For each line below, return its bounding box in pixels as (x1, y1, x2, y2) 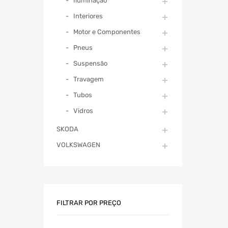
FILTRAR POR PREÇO (56, 198, 121, 207)
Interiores (73, 12, 103, 20)
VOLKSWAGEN (56, 140, 100, 149)
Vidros (73, 106, 93, 115)
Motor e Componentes (73, 27, 140, 36)
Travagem (73, 75, 104, 83)
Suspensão (73, 59, 107, 67)
